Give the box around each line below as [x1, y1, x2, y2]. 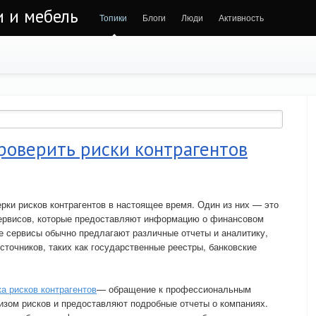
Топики [99, 11, 127, 23]
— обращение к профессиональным [97, 282, 251, 296]
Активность [219, 11, 264, 23]
